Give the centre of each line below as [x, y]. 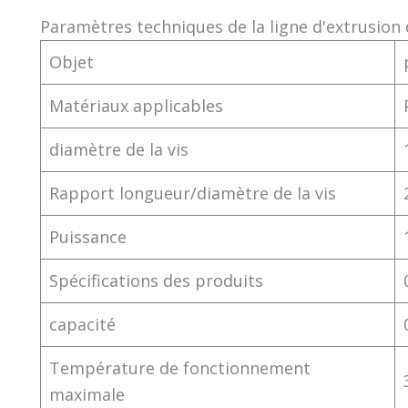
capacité [82, 324]
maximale [87, 394]
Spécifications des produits [156, 280]
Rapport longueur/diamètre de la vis [193, 193]
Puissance [88, 237]
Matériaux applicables [136, 106]
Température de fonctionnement [180, 368]
